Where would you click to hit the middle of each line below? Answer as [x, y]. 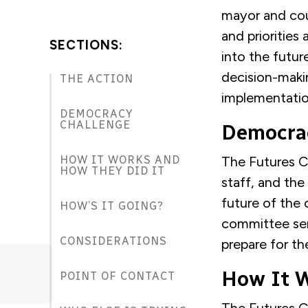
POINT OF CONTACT [118, 276]
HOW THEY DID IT [114, 170]
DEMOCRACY [97, 113]
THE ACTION [98, 78]
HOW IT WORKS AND [120, 159]
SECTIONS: [86, 45]
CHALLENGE [97, 124]
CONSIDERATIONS [113, 241]
